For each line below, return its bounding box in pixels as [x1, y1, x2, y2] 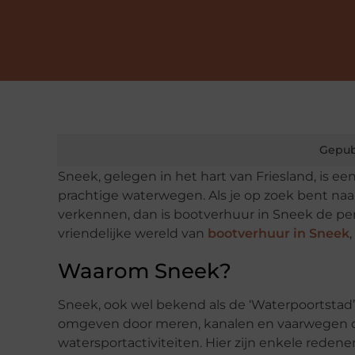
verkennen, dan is [58, 207, 174, 223]
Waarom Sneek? [58, 258, 231, 284]
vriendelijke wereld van [58, 226, 208, 242]
